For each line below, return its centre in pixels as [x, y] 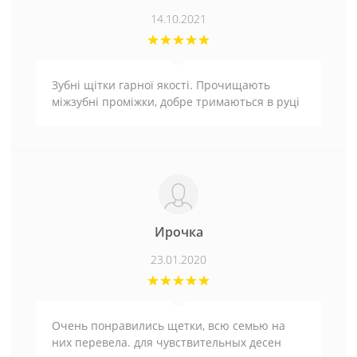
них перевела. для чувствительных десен [167, 343]
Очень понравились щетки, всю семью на [169, 326]
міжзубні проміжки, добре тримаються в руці [176, 102]
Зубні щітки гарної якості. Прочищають [161, 85]
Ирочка [178, 232]
